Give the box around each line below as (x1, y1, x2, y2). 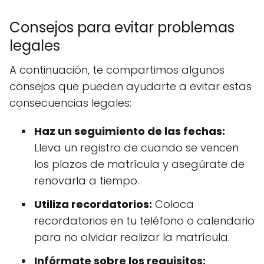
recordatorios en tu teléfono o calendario (34, 213, 255, 228)
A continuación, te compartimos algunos (9, 62, 225, 77)
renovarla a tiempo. (34, 173, 139, 188)
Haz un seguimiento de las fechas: (34, 124, 225, 138)
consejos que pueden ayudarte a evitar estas (9, 79, 252, 94)
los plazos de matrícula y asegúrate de (34, 157, 245, 171)
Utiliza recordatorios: (34, 197, 152, 212)
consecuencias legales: (9, 95, 131, 110)
